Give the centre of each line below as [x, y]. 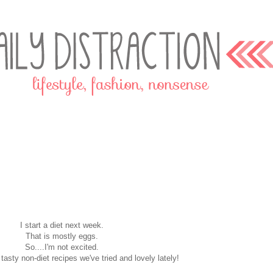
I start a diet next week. [62, 225]
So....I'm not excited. [62, 247]
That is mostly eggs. [62, 236]
